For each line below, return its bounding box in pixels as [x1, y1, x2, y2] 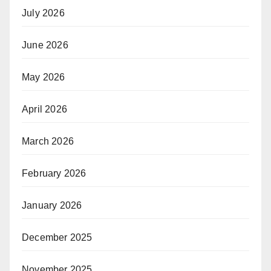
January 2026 [22, 200, 82, 211]
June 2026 [22, 39, 68, 50]
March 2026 [22, 135, 74, 146]
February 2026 [22, 168, 87, 178]
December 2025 [22, 232, 93, 243]
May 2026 [22, 71, 65, 82]
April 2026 [22, 103, 67, 114]
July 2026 [22, 7, 65, 18]
